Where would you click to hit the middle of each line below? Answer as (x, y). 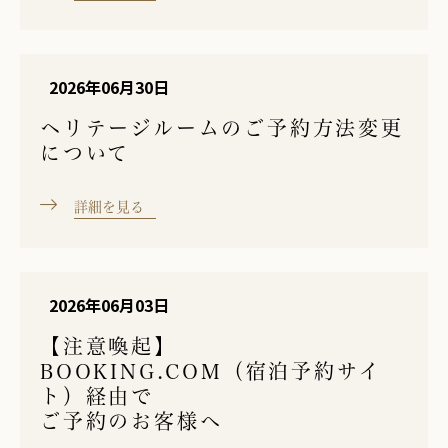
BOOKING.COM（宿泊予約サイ (211, 370)
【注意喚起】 (108, 345)
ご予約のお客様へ (131, 420)
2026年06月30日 (109, 86)
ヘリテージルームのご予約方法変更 (222, 127)
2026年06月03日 (109, 304)
